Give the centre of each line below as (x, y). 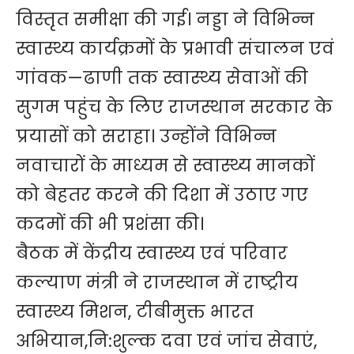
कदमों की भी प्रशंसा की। (110, 224)
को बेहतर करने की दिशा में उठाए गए (162, 194)
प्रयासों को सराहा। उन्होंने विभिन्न (146, 136)
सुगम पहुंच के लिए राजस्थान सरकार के (174, 107)
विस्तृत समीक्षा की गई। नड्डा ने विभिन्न (165, 19)
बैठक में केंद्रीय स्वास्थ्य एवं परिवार (152, 253)
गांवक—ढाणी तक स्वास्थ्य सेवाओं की (162, 77)
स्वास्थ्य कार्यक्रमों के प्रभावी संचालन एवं (175, 48)
